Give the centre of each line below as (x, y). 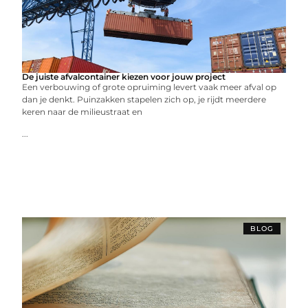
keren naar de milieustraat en (82, 112)
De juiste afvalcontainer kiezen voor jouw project (124, 77)
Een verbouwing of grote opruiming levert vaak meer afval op (150, 87)
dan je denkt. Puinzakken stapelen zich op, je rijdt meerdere (144, 99)
